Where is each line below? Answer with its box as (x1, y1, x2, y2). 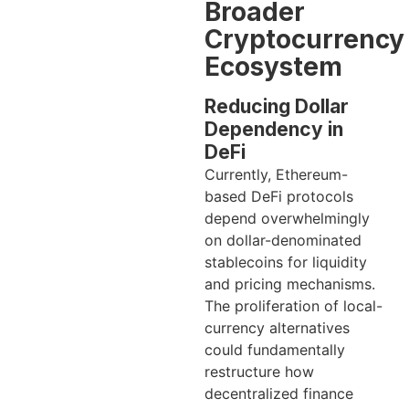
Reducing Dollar (204, 95, 349, 119)
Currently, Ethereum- (204, 165, 348, 184)
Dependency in (204, 118, 343, 142)
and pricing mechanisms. (204, 275, 375, 294)
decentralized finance (204, 384, 353, 404)
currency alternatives (204, 319, 350, 338)
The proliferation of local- (204, 297, 383, 316)
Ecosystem (204, 51, 342, 83)
